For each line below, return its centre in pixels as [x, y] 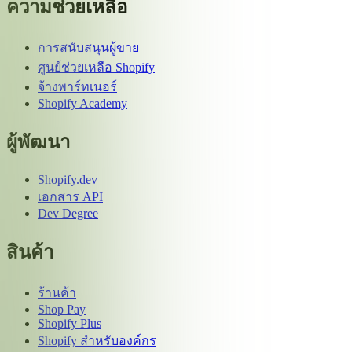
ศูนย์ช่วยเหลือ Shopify [96, 67]
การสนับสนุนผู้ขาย [88, 47]
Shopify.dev [68, 179]
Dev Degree [68, 213]
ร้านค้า [57, 292]
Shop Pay [62, 309]
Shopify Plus [70, 323]
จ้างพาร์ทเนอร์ [77, 86]
